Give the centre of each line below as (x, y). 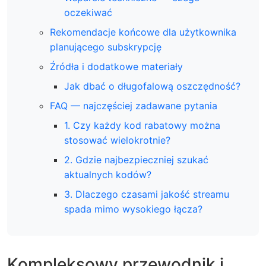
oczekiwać (88, 12)
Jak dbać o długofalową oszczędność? (152, 86)
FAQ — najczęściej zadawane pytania (134, 106)
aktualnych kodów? (108, 175)
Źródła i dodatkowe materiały (116, 66)
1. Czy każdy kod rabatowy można (142, 125)
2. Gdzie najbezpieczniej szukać (136, 160)
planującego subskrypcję (106, 47)
